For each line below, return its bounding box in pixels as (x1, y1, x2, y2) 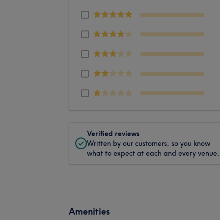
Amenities (69, 205, 110, 217)
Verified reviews (87, 129, 139, 138)
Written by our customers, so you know (87, 138, 210, 148)
